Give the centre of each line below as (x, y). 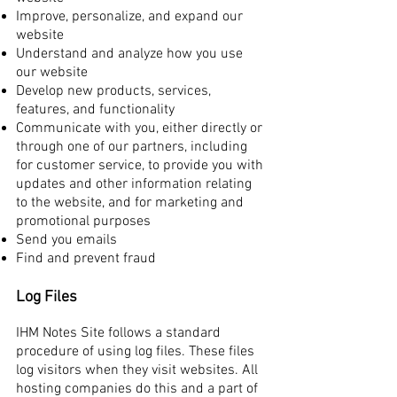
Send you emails (66, 240)
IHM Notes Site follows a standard (118, 333)
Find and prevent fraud (86, 259)
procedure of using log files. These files (135, 352)
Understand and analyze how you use (129, 54)
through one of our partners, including (132, 147)
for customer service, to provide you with (140, 166)
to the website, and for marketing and (130, 203)
